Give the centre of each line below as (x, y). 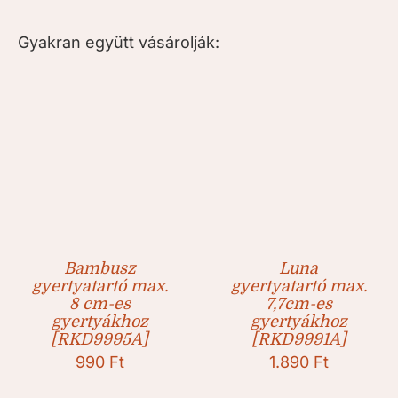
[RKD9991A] (298, 340)
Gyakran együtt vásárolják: (119, 43)
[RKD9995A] (99, 340)
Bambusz (99, 269)
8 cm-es (99, 304)
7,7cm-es (298, 304)
